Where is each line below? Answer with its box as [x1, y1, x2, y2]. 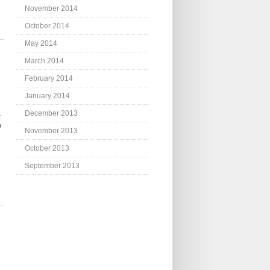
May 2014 [25, 39, 57, 48]
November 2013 [25, 127, 78, 136]
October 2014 [25, 22, 69, 31]
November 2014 [25, 4, 78, 13]
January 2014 [25, 92, 70, 101]
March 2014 [25, 57, 64, 66]
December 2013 [25, 109, 78, 118]
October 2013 [25, 144, 69, 153]
